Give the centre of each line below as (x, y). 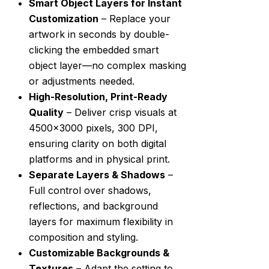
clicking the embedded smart (94, 50)
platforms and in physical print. (99, 159)
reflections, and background (93, 206)
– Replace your (134, 19)
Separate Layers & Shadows (97, 175)
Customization (64, 19)
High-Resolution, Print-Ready (98, 97)
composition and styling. (83, 237)
